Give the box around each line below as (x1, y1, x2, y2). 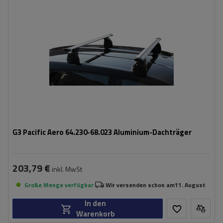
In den (85, 198, 106, 209)
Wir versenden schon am (106, 180, 175, 190)
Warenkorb (76, 208, 115, 220)
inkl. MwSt (50, 164, 82, 174)
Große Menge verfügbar (24, 180, 94, 190)
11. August (175, 180, 206, 190)
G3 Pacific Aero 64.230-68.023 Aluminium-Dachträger (12, 126, 192, 138)
